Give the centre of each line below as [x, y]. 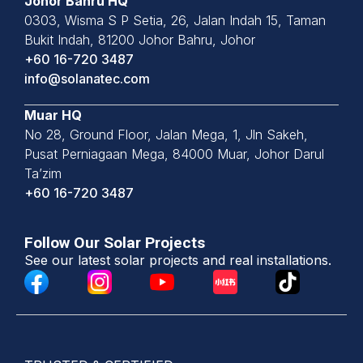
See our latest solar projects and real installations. [178, 260]
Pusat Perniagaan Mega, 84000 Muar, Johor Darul [174, 154]
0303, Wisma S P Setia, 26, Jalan [127, 20]
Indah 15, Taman [278, 20]
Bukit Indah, [61, 39]
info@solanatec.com [87, 78]
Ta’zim [43, 173]
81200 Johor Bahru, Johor [177, 39]
